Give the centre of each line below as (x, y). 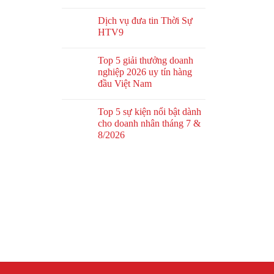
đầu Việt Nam (125, 84)
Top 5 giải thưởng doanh (146, 61)
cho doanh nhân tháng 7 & (149, 124)
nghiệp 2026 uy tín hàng (145, 72)
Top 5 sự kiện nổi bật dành (150, 112)
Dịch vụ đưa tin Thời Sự (145, 21)
